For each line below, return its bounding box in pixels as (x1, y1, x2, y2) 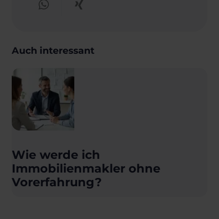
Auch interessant (12, 44, 94, 57)
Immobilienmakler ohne (12, 161, 160, 175)
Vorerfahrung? (12, 175, 102, 189)
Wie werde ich (12, 147, 100, 162)
